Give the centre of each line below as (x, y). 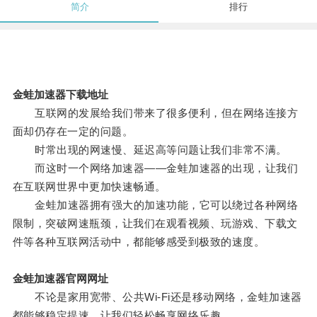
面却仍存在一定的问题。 (73, 132)
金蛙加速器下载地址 (60, 95)
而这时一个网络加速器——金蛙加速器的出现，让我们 (155, 168)
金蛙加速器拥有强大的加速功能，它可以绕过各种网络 (155, 205)
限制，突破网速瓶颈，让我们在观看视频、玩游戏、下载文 (155, 224)
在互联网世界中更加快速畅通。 (89, 187)
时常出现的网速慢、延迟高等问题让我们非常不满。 (150, 150)
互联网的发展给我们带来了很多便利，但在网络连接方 (155, 113)
